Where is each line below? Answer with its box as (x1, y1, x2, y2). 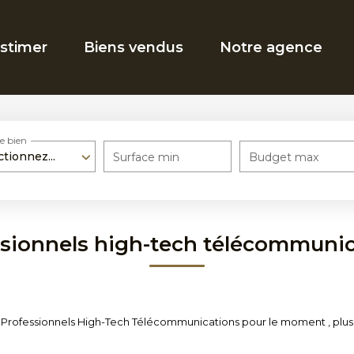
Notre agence (220, 39, 322, 56)
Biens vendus (84, 39, 183, 56)
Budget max (249, 150, 319, 164)
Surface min (112, 150, 179, 164)
